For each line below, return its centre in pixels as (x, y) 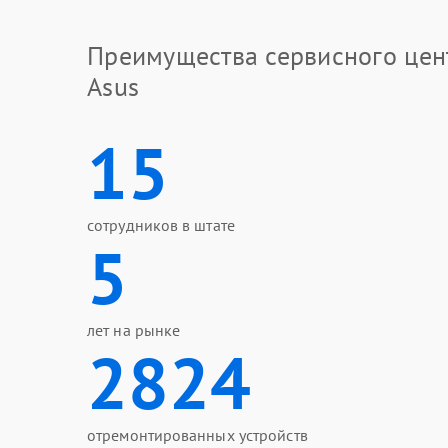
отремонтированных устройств (197, 435)
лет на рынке (134, 330)
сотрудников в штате (161, 225)
